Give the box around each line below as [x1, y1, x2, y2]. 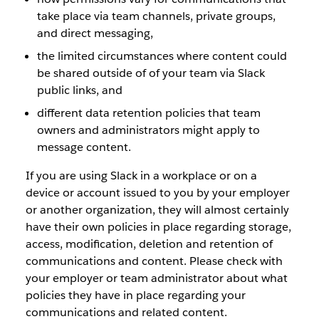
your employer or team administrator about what [25, 270, 288, 286]
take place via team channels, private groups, [36, 8, 276, 23]
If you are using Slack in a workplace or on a [25, 167, 257, 183]
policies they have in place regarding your [25, 287, 246, 303]
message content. [36, 139, 131, 155]
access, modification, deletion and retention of [25, 236, 273, 251]
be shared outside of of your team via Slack [36, 65, 265, 80]
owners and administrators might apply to [36, 122, 260, 137]
